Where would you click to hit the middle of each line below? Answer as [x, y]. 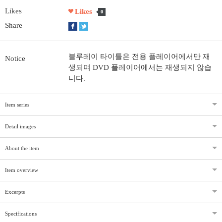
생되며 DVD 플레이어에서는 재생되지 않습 [140, 67]
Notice [15, 58]
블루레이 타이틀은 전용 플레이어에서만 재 [139, 56]
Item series [17, 104]
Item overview [22, 170]
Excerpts [15, 192]
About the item [22, 148]
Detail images [20, 126]
